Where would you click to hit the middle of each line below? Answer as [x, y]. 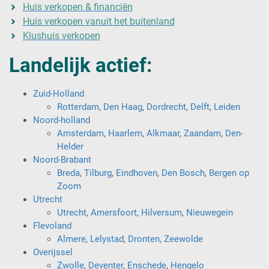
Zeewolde [183, 239]
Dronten [144, 239]
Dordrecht [166, 107]
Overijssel [53, 252]
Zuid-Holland [59, 93]
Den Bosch [183, 173]
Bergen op [229, 173]
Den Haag [123, 107]
